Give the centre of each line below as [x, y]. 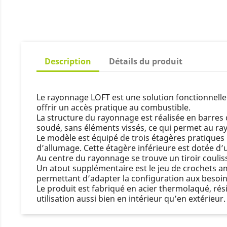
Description [68, 61]
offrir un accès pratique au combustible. [113, 107]
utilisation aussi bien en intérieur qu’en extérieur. [131, 198]
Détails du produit [146, 61]
